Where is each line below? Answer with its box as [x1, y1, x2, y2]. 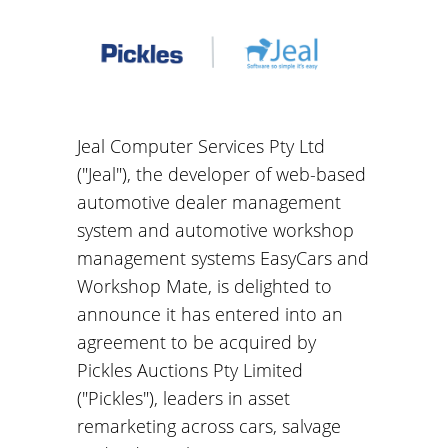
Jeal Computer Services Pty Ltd [76, 133, 325, 158]
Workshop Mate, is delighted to [76, 273, 332, 298]
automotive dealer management [76, 189, 341, 214]
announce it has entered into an [76, 301, 343, 326]
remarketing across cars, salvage [76, 413, 341, 438]
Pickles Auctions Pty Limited [76, 357, 303, 382]
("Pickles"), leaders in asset [76, 385, 290, 410]
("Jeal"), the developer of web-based [76, 161, 366, 186]
